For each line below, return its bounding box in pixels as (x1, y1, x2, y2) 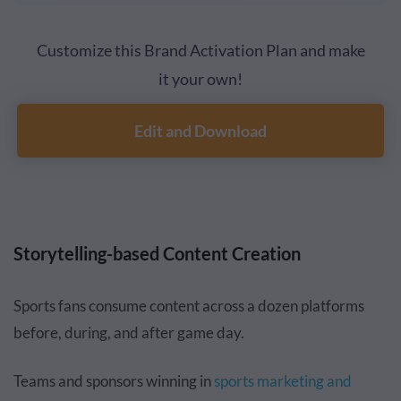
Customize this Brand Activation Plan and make (36, 40, 365, 61)
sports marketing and (214, 371, 352, 391)
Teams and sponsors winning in (13, 371, 214, 391)
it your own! (158, 69, 243, 90)
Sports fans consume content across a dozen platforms (13, 296, 364, 316)
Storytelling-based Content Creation (13, 243, 301, 265)
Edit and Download (134, 121, 267, 141)
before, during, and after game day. (13, 323, 244, 343)
